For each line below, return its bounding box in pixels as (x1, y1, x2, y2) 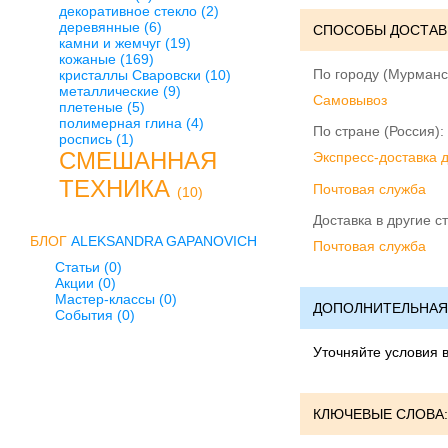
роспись (59, 131, 116, 147)
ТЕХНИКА (59, 175, 177, 202)
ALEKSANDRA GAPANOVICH (71, 233, 257, 249)
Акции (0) (55, 275, 116, 291)
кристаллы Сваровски (59, 67, 205, 83)
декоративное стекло (59, 3, 201, 19)
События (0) (55, 307, 135, 323)
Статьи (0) (55, 259, 122, 275)
